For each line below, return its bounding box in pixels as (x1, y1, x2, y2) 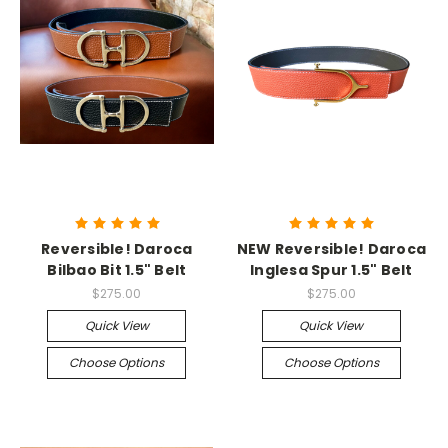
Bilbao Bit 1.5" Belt (47, 259, 187, 280)
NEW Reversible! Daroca (236, 238, 426, 259)
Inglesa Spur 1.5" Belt (250, 259, 413, 280)
